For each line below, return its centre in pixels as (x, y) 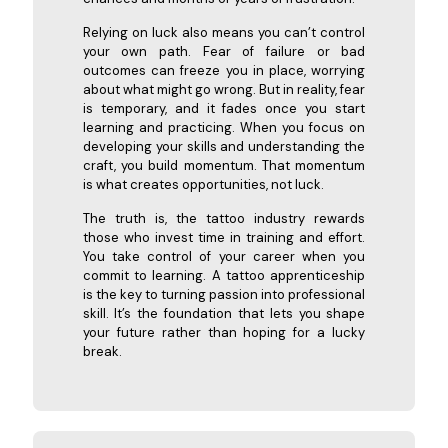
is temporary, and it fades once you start (224, 108)
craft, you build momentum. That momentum (224, 165)
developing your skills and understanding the (224, 146)
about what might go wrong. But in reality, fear (224, 89)
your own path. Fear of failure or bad (224, 51)
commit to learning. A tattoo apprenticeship (224, 275)
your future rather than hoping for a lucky (224, 332)
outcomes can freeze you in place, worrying (224, 70)
